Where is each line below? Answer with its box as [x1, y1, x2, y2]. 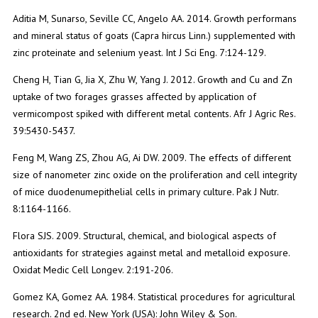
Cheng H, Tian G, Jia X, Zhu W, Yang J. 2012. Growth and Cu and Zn [12, 72, 292, 86]
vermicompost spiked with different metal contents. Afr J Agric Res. [12, 106, 295, 120]
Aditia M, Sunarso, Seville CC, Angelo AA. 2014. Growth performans [12, 11, 297, 25]
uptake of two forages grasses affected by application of [12, 89, 256, 103]
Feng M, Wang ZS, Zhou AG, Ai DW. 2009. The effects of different [12, 150, 291, 164]
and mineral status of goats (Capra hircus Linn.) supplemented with [12, 28, 295, 42]
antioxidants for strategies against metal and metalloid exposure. [12, 246, 290, 259]
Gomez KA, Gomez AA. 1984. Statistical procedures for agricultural [12, 290, 295, 303]
